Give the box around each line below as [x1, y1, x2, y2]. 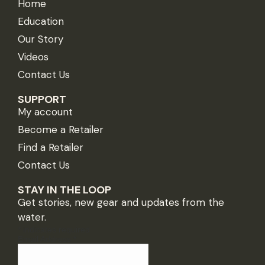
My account [18, 105, 73, 118]
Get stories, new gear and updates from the [18, 195, 224, 209]
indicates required [21, 224, 90, 234]
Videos [18, 50, 49, 63]
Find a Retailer [18, 140, 83, 154]
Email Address [18, 234, 73, 244]
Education [18, 14, 64, 28]
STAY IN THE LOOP [18, 182, 111, 197]
